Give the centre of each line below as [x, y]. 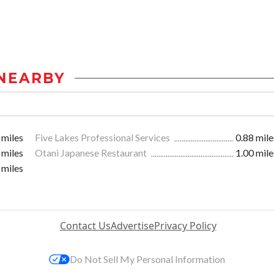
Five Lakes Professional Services [103, 138]
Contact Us [85, 226]
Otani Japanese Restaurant [92, 153]
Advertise [132, 226]
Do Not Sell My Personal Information [147, 259]
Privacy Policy [185, 226]
